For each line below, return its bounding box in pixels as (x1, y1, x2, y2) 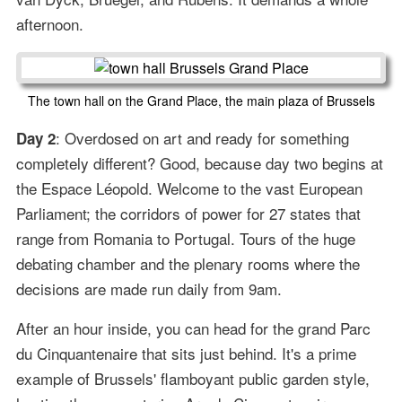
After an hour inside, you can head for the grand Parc (15, 317, 371, 340)
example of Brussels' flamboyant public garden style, (15, 367, 370, 390)
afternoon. (15, 13, 83, 36)
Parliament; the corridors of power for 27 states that (15, 202, 361, 225)
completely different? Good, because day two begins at (15, 152, 383, 175)
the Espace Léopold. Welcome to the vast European (15, 177, 363, 200)
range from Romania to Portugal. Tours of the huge (15, 227, 355, 250)
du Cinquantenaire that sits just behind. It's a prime (15, 342, 356, 365)
